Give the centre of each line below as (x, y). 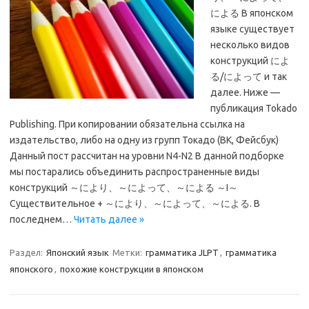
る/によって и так (249, 77)
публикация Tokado (254, 108)
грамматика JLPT (182, 252)
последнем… (42, 219)
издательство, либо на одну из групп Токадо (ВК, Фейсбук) (144, 140)
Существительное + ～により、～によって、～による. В (135, 203)
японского (31, 269)
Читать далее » (109, 219)
